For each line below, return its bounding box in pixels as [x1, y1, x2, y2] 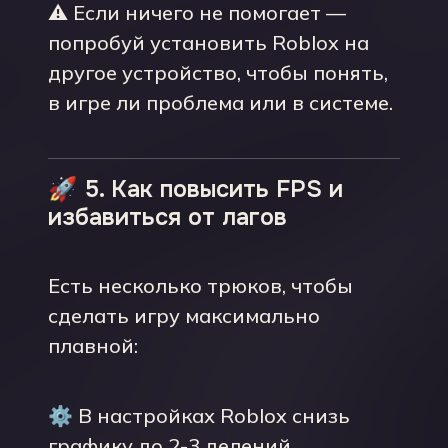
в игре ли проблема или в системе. [48, 90, 393, 115]
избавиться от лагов [48, 202, 287, 232]
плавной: [48, 333, 138, 358]
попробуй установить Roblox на [48, 30, 369, 55]
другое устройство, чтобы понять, [48, 60, 388, 85]
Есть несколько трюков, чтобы [48, 273, 353, 298]
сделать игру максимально [48, 303, 320, 328]
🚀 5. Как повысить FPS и [48, 174, 343, 204]
